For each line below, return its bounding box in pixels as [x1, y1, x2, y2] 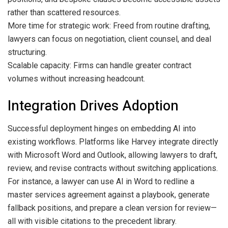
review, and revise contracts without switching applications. [8, 163, 218, 174]
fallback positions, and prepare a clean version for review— [8, 203, 217, 213]
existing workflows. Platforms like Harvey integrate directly [8, 137, 218, 147]
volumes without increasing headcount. [8, 73, 145, 83]
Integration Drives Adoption [8, 96, 179, 117]
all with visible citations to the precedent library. [8, 216, 177, 226]
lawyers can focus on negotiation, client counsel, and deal [8, 34, 211, 44]
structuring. [8, 47, 47, 57]
